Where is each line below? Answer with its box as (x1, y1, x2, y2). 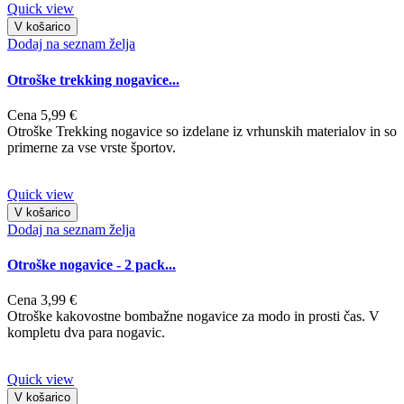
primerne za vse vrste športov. (7, 139, 176, 155)
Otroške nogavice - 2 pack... (7, 257, 176, 273)
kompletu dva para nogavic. (7, 325, 165, 341)
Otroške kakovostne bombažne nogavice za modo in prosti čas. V (7, 308, 380, 325)
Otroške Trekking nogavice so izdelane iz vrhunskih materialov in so (7, 123, 397, 139)
